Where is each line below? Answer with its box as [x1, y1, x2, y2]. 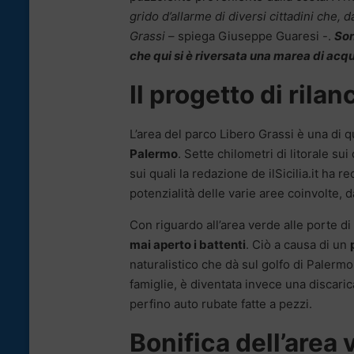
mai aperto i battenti [130, 237, 246, 253]
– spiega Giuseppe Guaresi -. [165, 28, 334, 44]
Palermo [130, 146, 178, 162]
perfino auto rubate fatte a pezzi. [130, 296, 312, 312]
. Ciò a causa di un [246, 237, 350, 253]
